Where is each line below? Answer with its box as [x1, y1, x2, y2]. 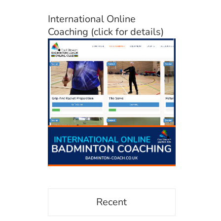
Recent [96, 195, 127, 209]
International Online [47, 12, 136, 26]
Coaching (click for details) [47, 25, 164, 38]
